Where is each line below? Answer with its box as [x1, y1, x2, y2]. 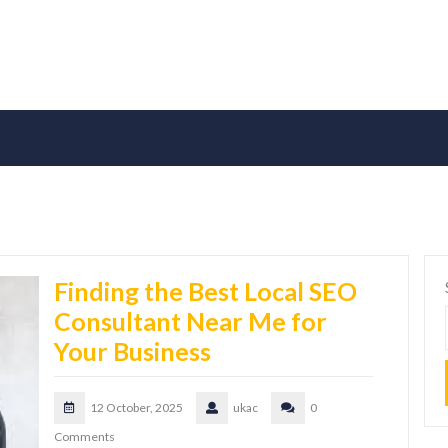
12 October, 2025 [90, 400, 183, 416]
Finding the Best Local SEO [54, 276, 357, 307]
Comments [54, 429, 115, 445]
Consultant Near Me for [54, 306, 327, 337]
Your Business [54, 336, 211, 367]
